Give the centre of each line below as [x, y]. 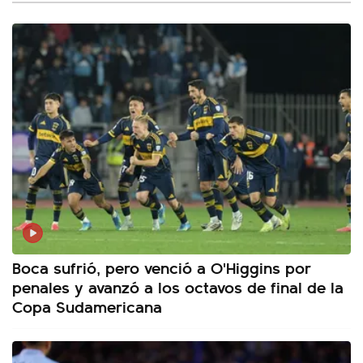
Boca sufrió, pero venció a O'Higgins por [162, 267]
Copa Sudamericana [87, 306]
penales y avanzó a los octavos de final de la [178, 287]
